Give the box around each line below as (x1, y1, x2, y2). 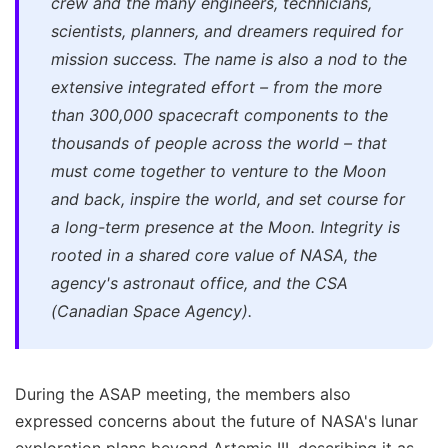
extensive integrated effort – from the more (51, 76, 382, 97)
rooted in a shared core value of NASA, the (51, 244, 377, 265)
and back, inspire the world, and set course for (51, 188, 405, 209)
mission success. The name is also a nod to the (51, 48, 407, 69)
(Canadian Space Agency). (51, 300, 252, 321)
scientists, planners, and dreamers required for (51, 20, 403, 41)
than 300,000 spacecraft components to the (51, 104, 388, 125)
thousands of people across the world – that (51, 132, 387, 153)
